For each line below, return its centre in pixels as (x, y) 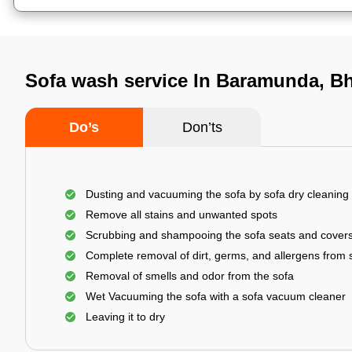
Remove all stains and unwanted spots (181, 214)
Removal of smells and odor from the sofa (190, 276)
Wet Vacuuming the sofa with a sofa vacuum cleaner (216, 296)
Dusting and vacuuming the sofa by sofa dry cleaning (217, 194)
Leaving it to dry (125, 317)
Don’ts (202, 127)
